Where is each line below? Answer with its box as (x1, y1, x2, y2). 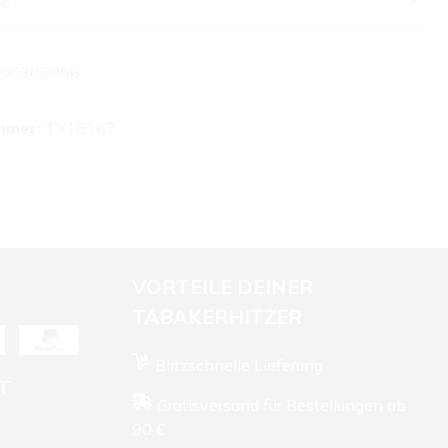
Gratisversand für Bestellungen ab (157, 395, 407, 416)
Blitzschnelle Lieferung (154, 355, 323, 376)
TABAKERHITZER (132, 304, 302, 330)
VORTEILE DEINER (132, 274, 313, 300)
